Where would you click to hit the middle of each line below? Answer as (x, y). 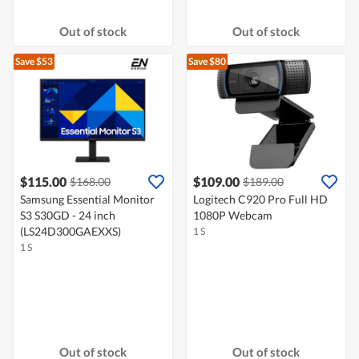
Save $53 (34, 62)
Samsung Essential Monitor (87, 200)
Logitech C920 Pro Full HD (260, 200)
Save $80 (207, 62)
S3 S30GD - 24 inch (68, 216)
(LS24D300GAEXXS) (71, 232)
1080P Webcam (233, 216)
